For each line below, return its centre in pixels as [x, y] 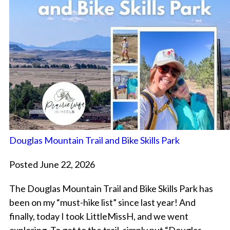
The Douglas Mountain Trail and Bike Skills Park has [111, 189]
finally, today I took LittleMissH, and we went [99, 216]
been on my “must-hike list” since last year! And [102, 203]
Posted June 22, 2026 [52, 165]
